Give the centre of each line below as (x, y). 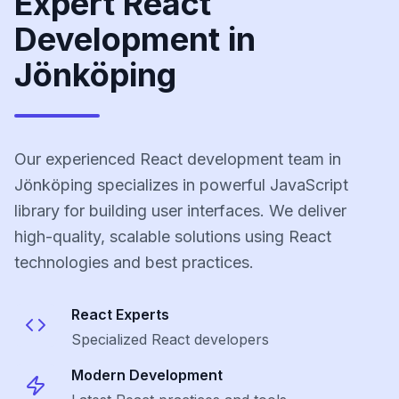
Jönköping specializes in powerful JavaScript (181, 185)
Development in (135, 39)
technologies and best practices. (134, 262)
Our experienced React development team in (178, 159)
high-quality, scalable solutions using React (173, 236)
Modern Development (147, 375)
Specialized (111, 339)
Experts (141, 314)
